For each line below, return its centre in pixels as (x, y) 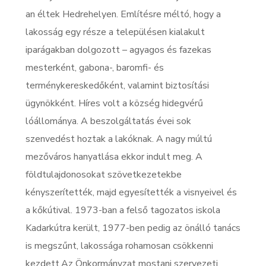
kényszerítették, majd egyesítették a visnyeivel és (131, 192)
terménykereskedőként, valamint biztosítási (117, 85)
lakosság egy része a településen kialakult (115, 32)
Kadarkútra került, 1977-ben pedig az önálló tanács (133, 228)
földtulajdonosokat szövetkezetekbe (103, 175)
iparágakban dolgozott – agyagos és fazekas (118, 50)
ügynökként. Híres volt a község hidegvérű (114, 103)
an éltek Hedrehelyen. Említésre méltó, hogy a (123, 14)
